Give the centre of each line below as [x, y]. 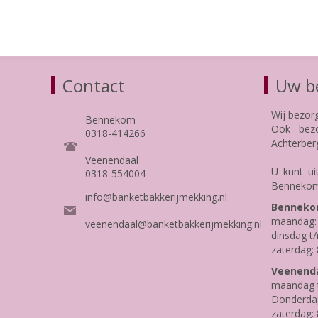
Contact [94, 85]
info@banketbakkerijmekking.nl [156, 197]
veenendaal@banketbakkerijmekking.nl [176, 224]
